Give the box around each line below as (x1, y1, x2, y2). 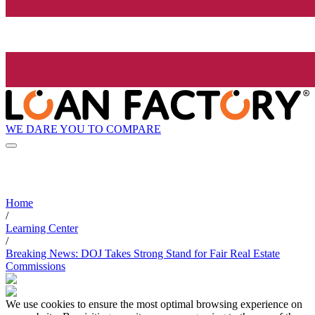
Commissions (6, 260, 65, 273)
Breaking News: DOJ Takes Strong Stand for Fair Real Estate (6, 247, 280, 260)
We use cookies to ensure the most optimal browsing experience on (6, 298, 302, 311)
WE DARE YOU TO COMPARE (6, 122, 161, 135)
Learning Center (6, 222, 78, 235)
